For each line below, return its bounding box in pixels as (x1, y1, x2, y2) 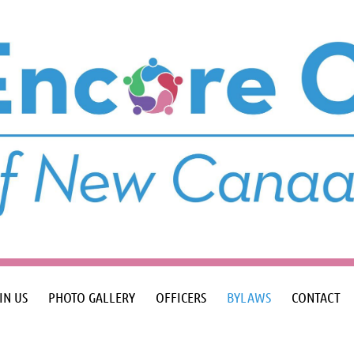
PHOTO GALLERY (48, 288, 135, 306)
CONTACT (292, 288, 341, 306)
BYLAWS (227, 288, 271, 306)
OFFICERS (156, 288, 206, 306)
